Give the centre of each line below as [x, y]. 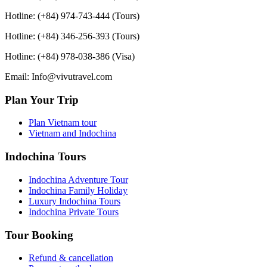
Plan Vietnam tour [63, 123]
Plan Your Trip [42, 100]
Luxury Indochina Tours [74, 201]
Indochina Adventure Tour [78, 179]
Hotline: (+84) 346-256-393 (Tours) [72, 36]
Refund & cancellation [71, 258]
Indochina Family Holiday [78, 190]
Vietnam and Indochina [72, 133]
